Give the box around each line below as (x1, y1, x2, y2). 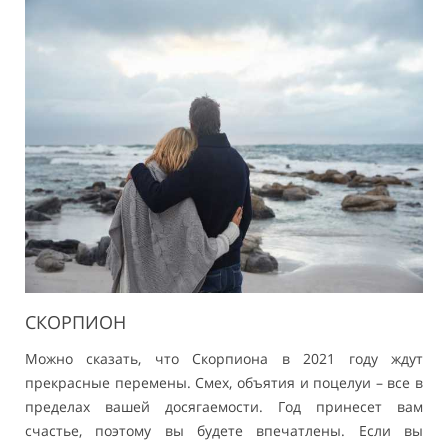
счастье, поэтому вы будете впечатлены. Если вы (25, 421, 423, 441)
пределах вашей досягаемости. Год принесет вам (25, 397, 423, 417)
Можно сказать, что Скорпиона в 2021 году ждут (25, 349, 423, 369)
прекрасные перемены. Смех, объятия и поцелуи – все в (25, 373, 423, 393)
